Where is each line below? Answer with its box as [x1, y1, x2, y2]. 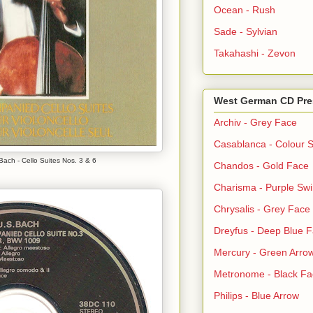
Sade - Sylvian [214, 25, 277, 37]
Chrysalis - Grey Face [214, 203, 310, 215]
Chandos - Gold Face [214, 160, 309, 172]
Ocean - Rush [214, 3, 275, 15]
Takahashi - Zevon [214, 47, 296, 59]
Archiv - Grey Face [214, 117, 297, 129]
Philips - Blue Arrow [214, 290, 299, 302]
